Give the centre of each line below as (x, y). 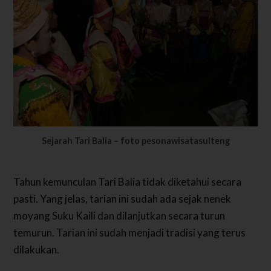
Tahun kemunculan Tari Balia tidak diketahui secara (128, 182)
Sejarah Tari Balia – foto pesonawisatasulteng (135, 140)
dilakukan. (37, 250)
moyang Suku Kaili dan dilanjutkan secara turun (119, 216)
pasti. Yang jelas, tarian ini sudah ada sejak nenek (122, 199)
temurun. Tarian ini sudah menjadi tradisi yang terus (130, 233)
